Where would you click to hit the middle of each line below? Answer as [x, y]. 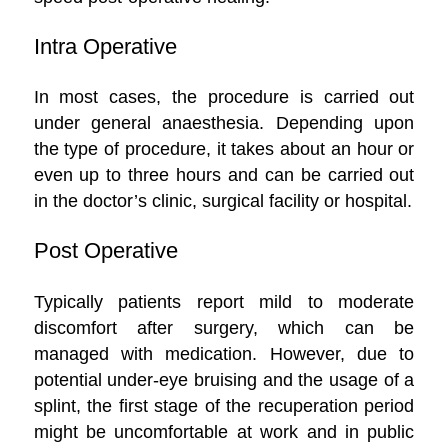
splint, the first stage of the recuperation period [224, 405]
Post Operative [105, 250]
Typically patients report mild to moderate [224, 301]
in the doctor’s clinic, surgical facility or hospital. [222, 201]
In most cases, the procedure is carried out [224, 97]
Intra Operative [105, 46]
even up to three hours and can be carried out [224, 175]
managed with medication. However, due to [224, 353]
